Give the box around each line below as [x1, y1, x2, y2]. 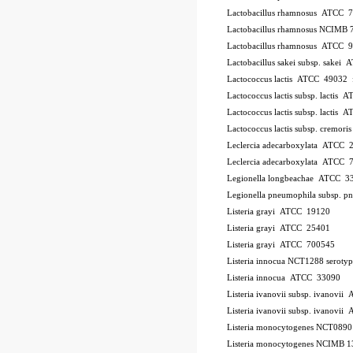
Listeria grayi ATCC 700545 [227, 240, 335, 249]
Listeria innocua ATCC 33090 [227, 273, 340, 282]
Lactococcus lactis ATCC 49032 [227, 75, 350, 84]
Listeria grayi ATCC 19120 [227, 207, 330, 216]
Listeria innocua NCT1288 [227, 257, 324, 266]
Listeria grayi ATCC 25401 [227, 224, 330, 232]
